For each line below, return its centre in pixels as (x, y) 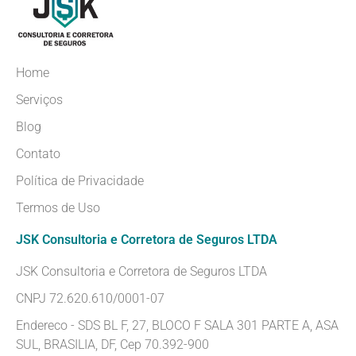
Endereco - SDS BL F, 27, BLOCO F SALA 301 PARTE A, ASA (177, 325)
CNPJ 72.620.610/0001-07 (90, 298)
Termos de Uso (58, 207)
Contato (38, 153)
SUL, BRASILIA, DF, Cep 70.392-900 (112, 344)
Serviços (39, 99)
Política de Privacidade (80, 180)
